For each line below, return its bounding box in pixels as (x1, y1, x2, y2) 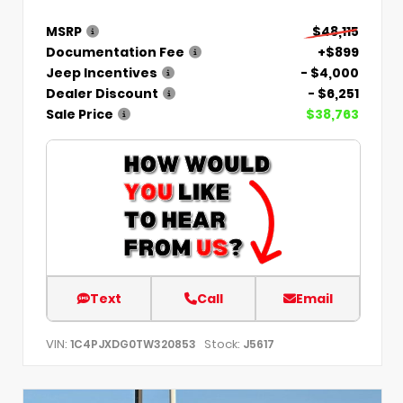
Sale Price (46, 104, 113, 123)
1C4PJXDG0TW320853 (70, 336, 196, 352)
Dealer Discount (46, 84, 158, 103)
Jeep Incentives (46, 63, 157, 82)
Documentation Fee (46, 42, 184, 61)
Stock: (204, 335, 240, 353)
